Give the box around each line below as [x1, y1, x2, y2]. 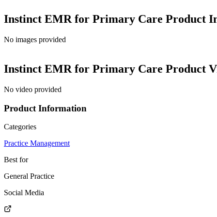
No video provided [4, 85, 62, 93]
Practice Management [4, 139, 70, 148]
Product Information [4, 103, 87, 113]
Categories [4, 123, 36, 131]
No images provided [4, 35, 66, 44]
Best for [4, 155, 28, 164]
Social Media [4, 188, 44, 197]
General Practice [4, 172, 54, 181]
